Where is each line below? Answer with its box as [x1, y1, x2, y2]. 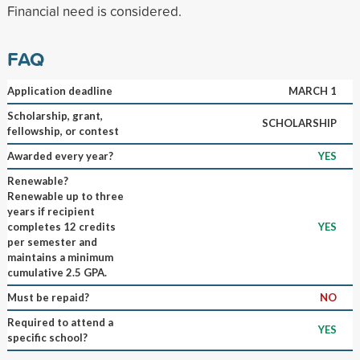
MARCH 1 [288, 84, 337, 97]
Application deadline [6, 84, 112, 97]
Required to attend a [6, 315, 113, 329]
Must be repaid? [6, 290, 89, 304]
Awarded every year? [6, 149, 113, 162]
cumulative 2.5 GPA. [6, 265, 107, 279]
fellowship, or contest [6, 124, 119, 137]
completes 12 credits [6, 219, 116, 233]
